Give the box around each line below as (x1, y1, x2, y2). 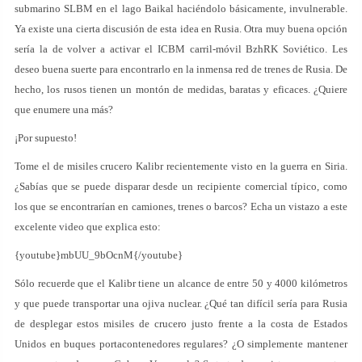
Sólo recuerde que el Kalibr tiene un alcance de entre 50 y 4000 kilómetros (15, 277, 347, 289)
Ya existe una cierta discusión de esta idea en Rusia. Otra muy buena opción (15, 23, 347, 35)
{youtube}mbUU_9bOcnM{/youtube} (15, 249, 183, 261)
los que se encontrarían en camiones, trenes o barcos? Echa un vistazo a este (15, 200, 347, 213)
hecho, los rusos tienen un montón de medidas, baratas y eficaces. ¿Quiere (15, 83, 347, 95)
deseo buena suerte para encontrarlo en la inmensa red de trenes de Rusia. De (15, 63, 347, 75)
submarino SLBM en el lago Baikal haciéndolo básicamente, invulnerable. (15, 2, 347, 15)
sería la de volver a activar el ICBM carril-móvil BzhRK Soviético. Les (15, 43, 347, 55)
